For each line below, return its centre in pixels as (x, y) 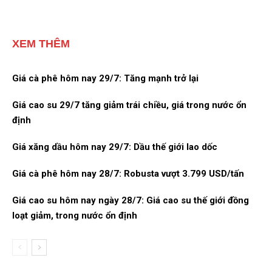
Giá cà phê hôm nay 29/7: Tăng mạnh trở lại (105, 79)
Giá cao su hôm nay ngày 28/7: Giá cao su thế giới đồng (131, 201)
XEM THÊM (41, 44)
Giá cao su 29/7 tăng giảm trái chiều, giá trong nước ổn (129, 105)
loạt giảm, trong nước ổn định (75, 216)
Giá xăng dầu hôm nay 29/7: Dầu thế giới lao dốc (115, 147)
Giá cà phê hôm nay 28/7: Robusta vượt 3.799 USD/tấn (128, 174)
